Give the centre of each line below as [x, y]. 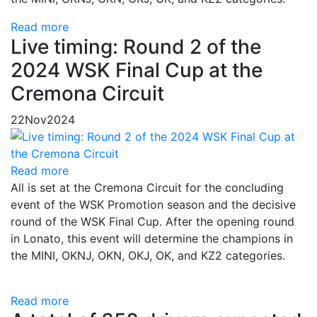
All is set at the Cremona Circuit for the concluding [147, 187]
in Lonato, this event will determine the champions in [152, 238]
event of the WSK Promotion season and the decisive [153, 204]
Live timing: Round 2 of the [136, 46]
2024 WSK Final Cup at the [137, 70]
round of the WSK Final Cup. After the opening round [152, 221]
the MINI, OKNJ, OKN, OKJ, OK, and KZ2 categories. [148, 255]
